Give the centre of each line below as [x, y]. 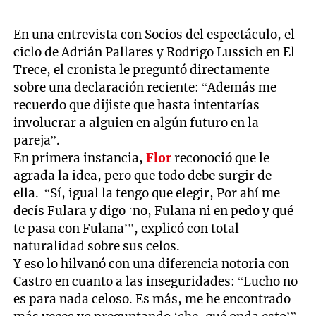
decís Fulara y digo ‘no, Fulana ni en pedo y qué [154, 211]
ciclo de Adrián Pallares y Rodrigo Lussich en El [154, 52]
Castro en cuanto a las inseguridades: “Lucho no [156, 281]
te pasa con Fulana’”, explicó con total [127, 228]
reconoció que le [221, 158]
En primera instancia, [80, 158]
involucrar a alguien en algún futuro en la [136, 122]
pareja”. [37, 140]
